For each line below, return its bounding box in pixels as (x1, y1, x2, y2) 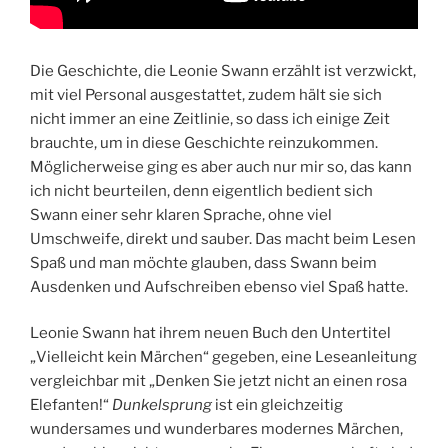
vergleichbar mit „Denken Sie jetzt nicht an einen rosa (30, 372, 407, 391)
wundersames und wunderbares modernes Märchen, (30, 420, 403, 439)
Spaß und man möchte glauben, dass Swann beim (30, 253, 377, 272)
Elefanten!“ (30, 396, 112, 415)
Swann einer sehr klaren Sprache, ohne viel (30, 205, 332, 224)
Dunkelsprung (112, 396, 212, 415)
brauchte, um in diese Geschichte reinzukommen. (30, 133, 378, 152)
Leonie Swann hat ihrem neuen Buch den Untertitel (30, 324, 391, 343)
